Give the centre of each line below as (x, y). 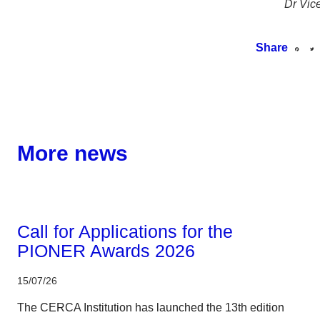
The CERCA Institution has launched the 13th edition (151, 307)
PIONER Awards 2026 (106, 250)
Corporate (45, 202)
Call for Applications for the (125, 231)
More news (72, 153)
